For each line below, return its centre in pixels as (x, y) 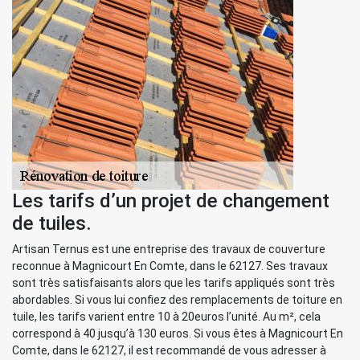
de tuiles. (52, 223)
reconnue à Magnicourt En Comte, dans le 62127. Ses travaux (170, 266)
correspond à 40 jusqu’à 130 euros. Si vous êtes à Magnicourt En (178, 333)
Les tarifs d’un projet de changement (171, 201)
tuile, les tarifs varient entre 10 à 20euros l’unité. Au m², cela (166, 317)
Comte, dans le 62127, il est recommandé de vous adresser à (169, 350)
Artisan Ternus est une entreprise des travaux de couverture (169, 249)
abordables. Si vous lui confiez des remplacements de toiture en (177, 300)
